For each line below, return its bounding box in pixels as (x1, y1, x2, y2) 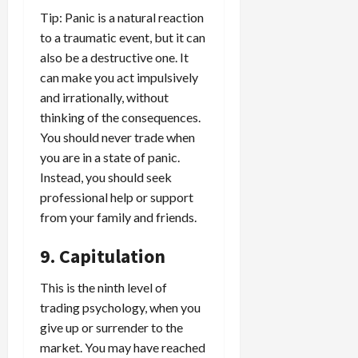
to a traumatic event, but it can (40, 29, 205, 45)
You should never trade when (40, 129, 195, 145)
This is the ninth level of (40, 279, 167, 295)
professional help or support (40, 189, 193, 205)
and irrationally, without (40, 89, 169, 105)
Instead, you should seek (40, 169, 172, 185)
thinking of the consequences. (40, 109, 201, 125)
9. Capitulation (40, 243, 165, 268)
